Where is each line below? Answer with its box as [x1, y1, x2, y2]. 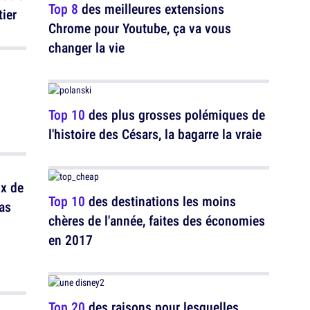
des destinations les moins [85, 192, 236, 210]
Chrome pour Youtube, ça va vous [48, 19, 231, 37]
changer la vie [48, 38, 125, 57]
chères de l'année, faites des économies [48, 211, 265, 230]
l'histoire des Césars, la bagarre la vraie [48, 125, 262, 143]
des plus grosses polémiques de [85, 105, 265, 124]
